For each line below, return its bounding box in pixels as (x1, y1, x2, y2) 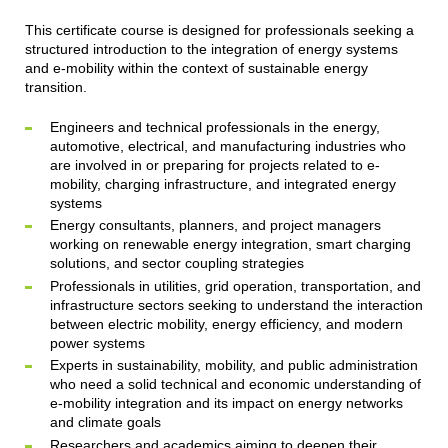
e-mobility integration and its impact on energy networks (49, 395, 403, 412)
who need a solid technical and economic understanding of (49, 376, 421, 393)
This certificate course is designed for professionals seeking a (24, 21, 414, 38)
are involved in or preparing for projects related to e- (49, 156, 380, 173)
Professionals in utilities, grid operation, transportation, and (49, 277, 421, 294)
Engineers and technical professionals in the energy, (49, 118, 380, 135)
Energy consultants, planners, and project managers (49, 217, 381, 234)
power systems (49, 334, 145, 351)
